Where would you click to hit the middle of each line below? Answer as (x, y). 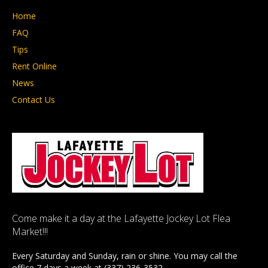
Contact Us (33, 99)
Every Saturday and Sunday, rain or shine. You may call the (125, 255)
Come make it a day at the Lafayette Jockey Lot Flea (121, 218)
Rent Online (34, 66)
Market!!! (30, 231)
